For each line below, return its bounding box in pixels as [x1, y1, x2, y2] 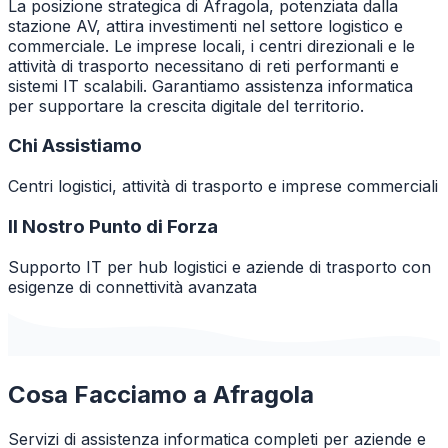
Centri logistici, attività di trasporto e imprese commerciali [8, 176, 438, 197]
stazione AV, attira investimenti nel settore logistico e [8, 15, 403, 36]
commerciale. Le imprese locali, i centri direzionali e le [8, 35, 415, 56]
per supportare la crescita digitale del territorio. [8, 95, 364, 116]
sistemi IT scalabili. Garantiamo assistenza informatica [8, 75, 413, 96]
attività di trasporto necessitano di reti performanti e [8, 55, 399, 76]
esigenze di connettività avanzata [8, 276, 257, 297]
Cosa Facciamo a [8, 379, 213, 409]
